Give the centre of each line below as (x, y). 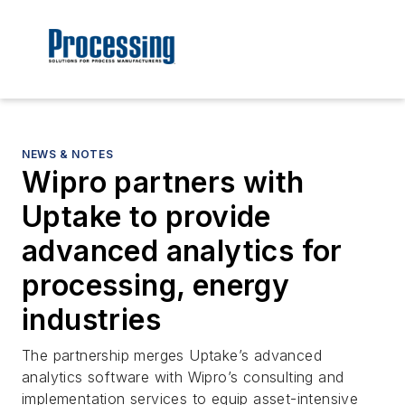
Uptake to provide (146, 217)
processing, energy (156, 286)
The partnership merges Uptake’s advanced (172, 356)
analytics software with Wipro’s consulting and (183, 377)
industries (91, 320)
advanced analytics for (182, 251)
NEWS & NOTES (68, 155)
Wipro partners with (163, 183)
